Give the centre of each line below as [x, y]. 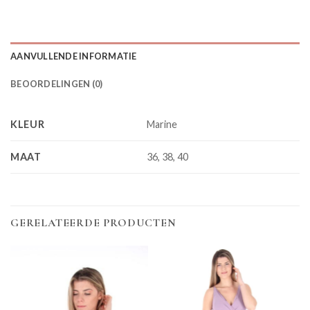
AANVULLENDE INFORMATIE [74, 56]
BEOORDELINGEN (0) [57, 84]
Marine [162, 125]
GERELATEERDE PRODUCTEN [93, 223]
